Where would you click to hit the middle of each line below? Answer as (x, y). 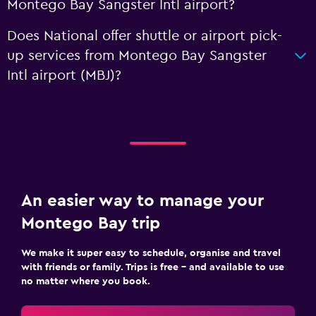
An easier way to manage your (142, 201)
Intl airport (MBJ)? (64, 75)
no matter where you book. (86, 281)
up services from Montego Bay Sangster (137, 56)
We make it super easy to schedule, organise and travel (151, 253)
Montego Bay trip (91, 224)
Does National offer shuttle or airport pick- (145, 36)
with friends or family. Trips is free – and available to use (153, 267)
